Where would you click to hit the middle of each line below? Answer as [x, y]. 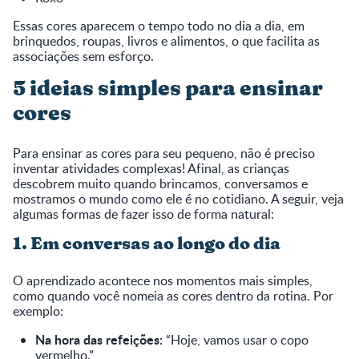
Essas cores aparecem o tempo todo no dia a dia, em [159, 25]
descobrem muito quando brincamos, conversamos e [160, 183]
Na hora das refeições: [99, 339]
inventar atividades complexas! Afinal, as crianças [151, 168]
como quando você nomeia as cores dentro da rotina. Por [173, 295]
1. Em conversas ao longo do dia [147, 244]
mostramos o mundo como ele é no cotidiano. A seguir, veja [178, 198]
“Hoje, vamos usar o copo [236, 339]
